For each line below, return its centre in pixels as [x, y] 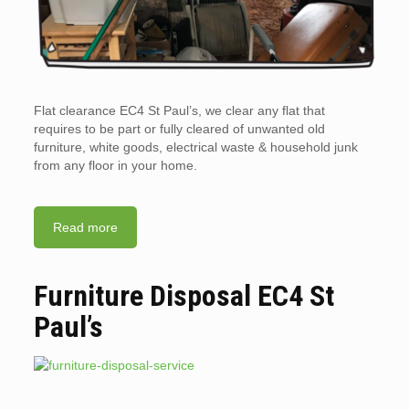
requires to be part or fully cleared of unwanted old [179, 128]
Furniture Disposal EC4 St [184, 295]
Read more [85, 227]
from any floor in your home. [115, 165]
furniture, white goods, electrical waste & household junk [195, 147]
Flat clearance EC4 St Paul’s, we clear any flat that [179, 110]
